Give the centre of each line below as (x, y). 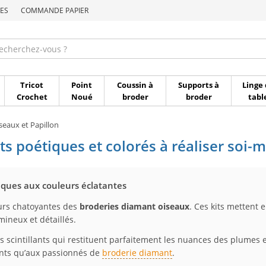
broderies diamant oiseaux (134, 206)
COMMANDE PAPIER (55, 10)
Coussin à (135, 85)
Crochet (32, 97)
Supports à (199, 85)
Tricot (32, 85)
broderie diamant (137, 253)
